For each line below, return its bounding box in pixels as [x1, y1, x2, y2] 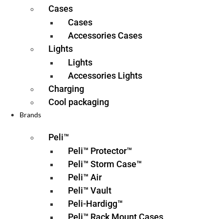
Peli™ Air [68, 172, 102, 182]
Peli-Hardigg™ [68, 198, 123, 209]
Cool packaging [48, 97, 109, 107]
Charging [48, 84, 84, 94]
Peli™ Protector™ [68, 146, 132, 156]
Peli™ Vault [68, 185, 111, 196]
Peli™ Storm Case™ [68, 159, 142, 169]
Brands [20, 110, 41, 119]
